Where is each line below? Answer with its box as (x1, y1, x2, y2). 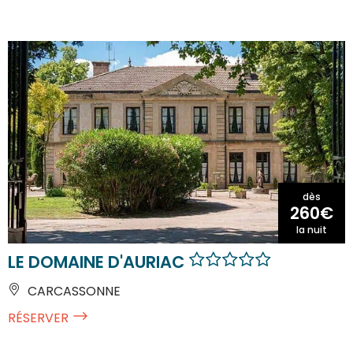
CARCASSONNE (24, 281, 121, 300)
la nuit (296, 222, 327, 236)
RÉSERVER (8, 308, 69, 327)
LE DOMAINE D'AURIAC (8, 250, 188, 273)
